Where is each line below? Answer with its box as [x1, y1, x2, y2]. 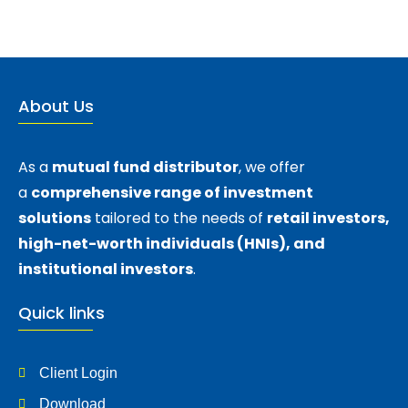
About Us [18, 95, 94, 117]
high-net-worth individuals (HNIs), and [18, 233, 325, 254]
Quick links [18, 301, 105, 324]
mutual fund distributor [52, 157, 239, 178]
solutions [18, 208, 91, 229]
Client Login [38, 365, 117, 381]
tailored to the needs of [91, 208, 267, 229]
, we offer [239, 157, 305, 178]
